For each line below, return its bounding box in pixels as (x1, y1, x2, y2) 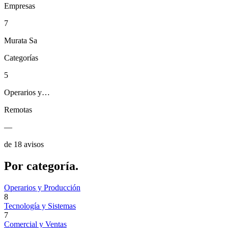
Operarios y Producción (4, 183, 80, 192)
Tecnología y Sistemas (4, 201, 76, 210)
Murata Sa (4, 36, 37, 45)
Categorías (4, 53, 38, 63)
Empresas (4, 2, 35, 11)
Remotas (4, 105, 32, 115)
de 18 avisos (4, 140, 44, 149)
